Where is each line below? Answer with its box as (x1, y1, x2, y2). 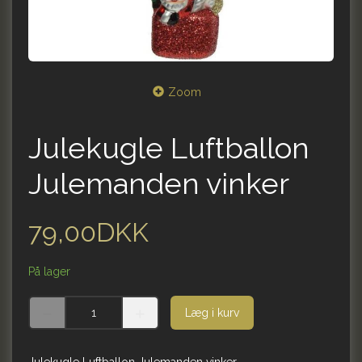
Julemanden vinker (28, 166, 289, 202)
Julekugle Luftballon (28, 131, 309, 166)
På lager (28, 265, 70, 279)
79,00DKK (28, 217, 149, 249)
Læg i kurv (185, 306, 239, 320)
